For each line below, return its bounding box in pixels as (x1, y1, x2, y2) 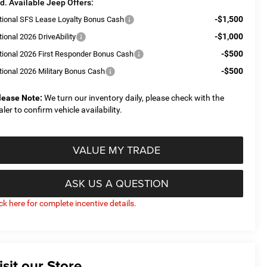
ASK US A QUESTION (64, 175, 169, 191)
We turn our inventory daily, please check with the (42, 92, 225, 103)
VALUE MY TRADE (73, 142, 160, 157)
